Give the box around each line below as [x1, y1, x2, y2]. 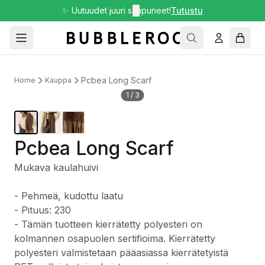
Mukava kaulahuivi [14, 161, 98, 173]
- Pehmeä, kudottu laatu [14, 190, 123, 202]
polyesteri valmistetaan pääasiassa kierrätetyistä [14, 247, 228, 258]
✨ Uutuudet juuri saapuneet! [62, 5, 171, 15]
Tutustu [171, 5, 203, 15]
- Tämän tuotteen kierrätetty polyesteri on [14, 218, 202, 230]
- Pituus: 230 [14, 204, 71, 216]
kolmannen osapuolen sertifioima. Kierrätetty [14, 232, 215, 244]
